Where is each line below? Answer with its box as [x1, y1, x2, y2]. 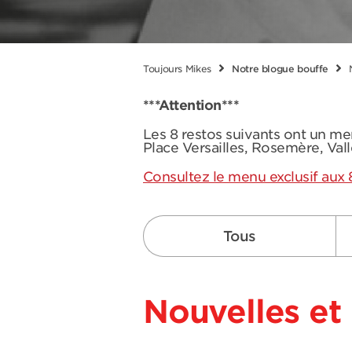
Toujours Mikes [143, 63, 211, 75]
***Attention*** [143, 97, 240, 113]
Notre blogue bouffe [231, 63, 329, 75]
